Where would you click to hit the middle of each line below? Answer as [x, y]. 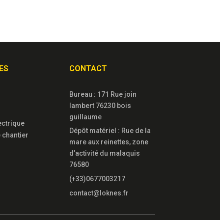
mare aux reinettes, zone [109, 142]
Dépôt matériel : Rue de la [110, 131]
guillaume [86, 117]
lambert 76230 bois [100, 106]
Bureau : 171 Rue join [103, 95]
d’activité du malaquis [105, 153]
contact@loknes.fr [99, 193]
